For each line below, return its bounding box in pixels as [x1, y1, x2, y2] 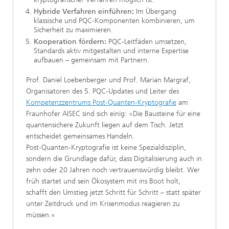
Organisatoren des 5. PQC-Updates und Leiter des [26, 87, 179, 96]
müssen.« [26, 211, 55, 220]
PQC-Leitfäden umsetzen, [106, 37, 187, 46]
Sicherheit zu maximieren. [34, 25, 113, 34]
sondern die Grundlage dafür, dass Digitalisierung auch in [26, 154, 202, 164]
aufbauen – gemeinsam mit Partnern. [34, 55, 149, 64]
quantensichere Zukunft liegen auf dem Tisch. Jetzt [26, 121, 184, 130]
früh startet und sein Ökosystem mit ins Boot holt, [26, 177, 180, 186]
